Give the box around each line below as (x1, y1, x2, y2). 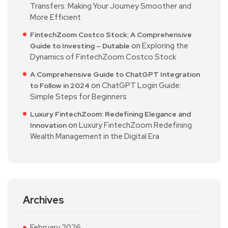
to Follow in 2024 (30, 80, 90, 90)
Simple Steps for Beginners (30, 91, 127, 102)
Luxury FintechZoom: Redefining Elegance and (30, 109, 191, 119)
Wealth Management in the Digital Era (30, 131, 159, 141)
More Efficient (30, 12, 81, 22)
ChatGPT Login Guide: (102, 80, 181, 91)
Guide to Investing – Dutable (30, 41, 130, 50)
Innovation (30, 120, 67, 130)
